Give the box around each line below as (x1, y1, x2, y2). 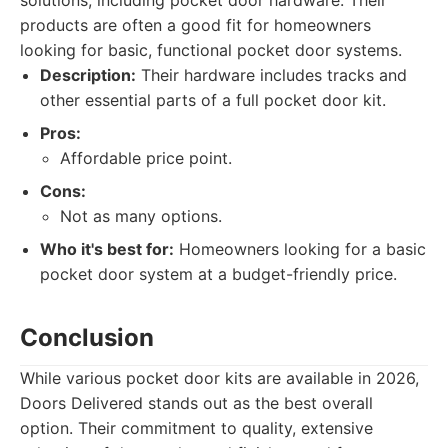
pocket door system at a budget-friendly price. (40, 264, 397, 284)
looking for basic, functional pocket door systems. (20, 40, 402, 60)
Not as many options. (60, 206, 222, 226)
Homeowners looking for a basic (174, 239, 426, 259)
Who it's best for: (40, 239, 174, 259)
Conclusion (20, 323, 154, 352)
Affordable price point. (60, 148, 232, 168)
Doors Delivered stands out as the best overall (20, 393, 373, 413)
